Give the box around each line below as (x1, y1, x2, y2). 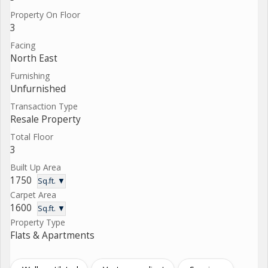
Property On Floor (10, 8, 80, 20)
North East (10, 51, 57, 65)
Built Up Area (10, 161, 61, 173)
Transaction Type (10, 100, 78, 112)
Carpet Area (10, 188, 56, 200)
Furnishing (10, 69, 50, 81)
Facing (10, 39, 35, 51)
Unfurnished (10, 82, 66, 95)
